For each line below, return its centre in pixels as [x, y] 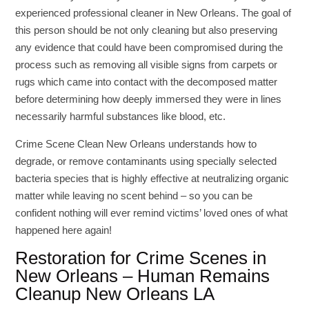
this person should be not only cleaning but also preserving [147, 30]
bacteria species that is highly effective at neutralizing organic [152, 178]
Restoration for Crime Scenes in [141, 258]
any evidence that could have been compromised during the [149, 47]
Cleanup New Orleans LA [115, 294]
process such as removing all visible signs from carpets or [147, 64]
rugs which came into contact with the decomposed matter [147, 82]
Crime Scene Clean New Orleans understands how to [136, 144]
